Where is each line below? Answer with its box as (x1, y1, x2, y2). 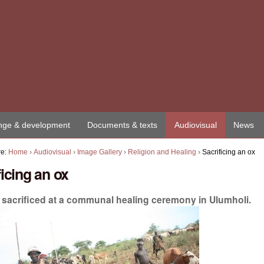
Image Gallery (77, 147, 123, 156)
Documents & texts (87, 120, 157, 130)
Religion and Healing (128, 147, 197, 156)
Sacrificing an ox (202, 147, 256, 156)
